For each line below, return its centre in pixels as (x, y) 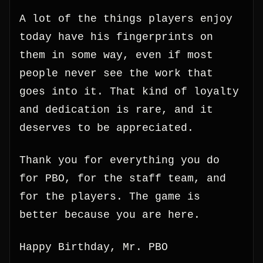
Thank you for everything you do (119, 160)
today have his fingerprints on (116, 37)
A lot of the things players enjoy (126, 18)
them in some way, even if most (116, 55)
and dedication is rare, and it (116, 109)
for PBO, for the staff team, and (123, 178)
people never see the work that (116, 73)
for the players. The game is (110, 196)
